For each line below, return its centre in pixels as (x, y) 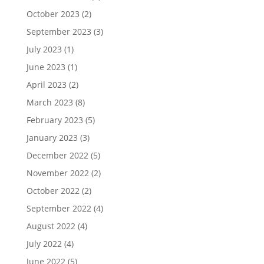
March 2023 (49, 102)
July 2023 (44, 49)
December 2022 (57, 155)
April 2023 (46, 85)
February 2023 (55, 120)
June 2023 (46, 67)
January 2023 (52, 138)
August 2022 (51, 226)
